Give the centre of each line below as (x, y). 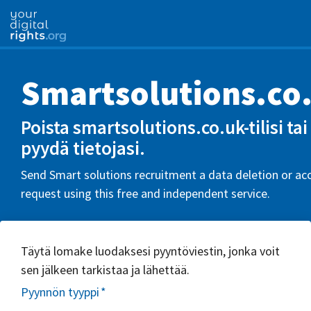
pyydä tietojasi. (83, 148)
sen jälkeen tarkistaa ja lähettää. (105, 269)
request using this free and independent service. (145, 193)
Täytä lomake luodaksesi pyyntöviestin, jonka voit (150, 251)
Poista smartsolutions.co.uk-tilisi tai (164, 127)
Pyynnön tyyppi (60, 292)
